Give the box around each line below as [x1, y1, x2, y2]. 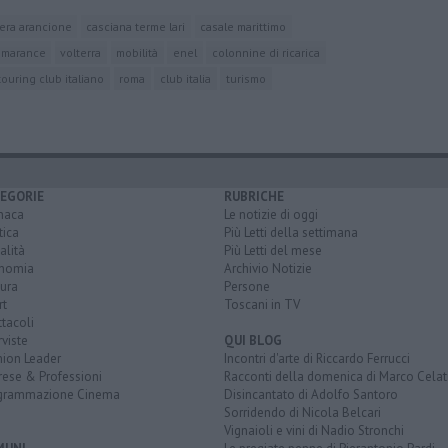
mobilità [116, 44, 159, 60]
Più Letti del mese [224, 241, 322, 259]
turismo [226, 70, 267, 86]
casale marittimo [200, 18, 287, 34]
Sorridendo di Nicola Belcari [224, 403, 381, 421]
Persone [224, 277, 270, 295]
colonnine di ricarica [212, 44, 321, 60]
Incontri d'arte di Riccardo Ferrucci [224, 349, 410, 367]
